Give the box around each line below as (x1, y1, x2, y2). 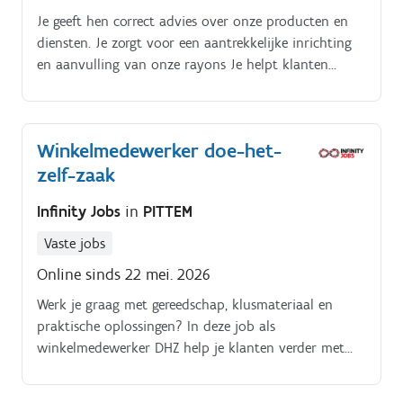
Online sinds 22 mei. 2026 (37, 264, 210, 284)
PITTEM (143, 201, 193, 221)
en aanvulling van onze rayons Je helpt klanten (37, 56, 328, 74)
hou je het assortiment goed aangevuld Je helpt (37, 381, 328, 399)
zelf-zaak (37, 163, 115, 188)
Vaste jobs (44, 234, 105, 252)
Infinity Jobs (37, 201, 125, 221)
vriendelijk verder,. (37, 77, 147, 95)
